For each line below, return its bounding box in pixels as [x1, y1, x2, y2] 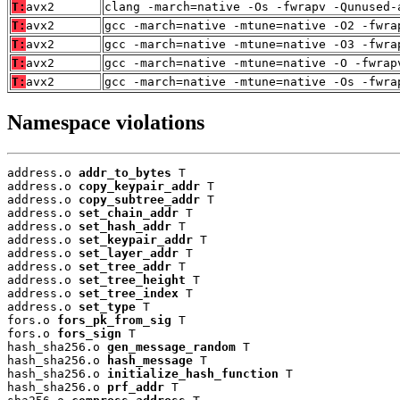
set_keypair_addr [79, 232, 193, 246]
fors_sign [57, 326, 121, 340]
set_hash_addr [79, 219, 171, 233]
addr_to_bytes [79, 165, 171, 179]
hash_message [107, 353, 193, 367]
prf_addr [107, 379, 164, 394]
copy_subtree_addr [79, 192, 200, 206]
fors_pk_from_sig [57, 312, 171, 327]
